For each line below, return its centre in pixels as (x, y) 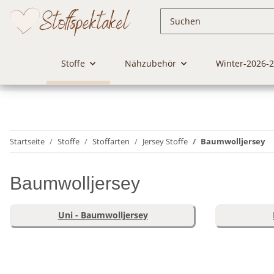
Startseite (27, 142)
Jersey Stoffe (165, 142)
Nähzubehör (150, 64)
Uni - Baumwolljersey (103, 215)
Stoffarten (111, 142)
